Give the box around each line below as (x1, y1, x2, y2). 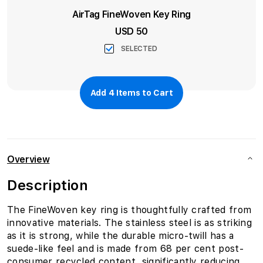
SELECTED (121, 45, 157, 53)
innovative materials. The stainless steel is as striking (7, 217, 252, 228)
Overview (7, 154, 50, 165)
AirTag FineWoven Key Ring (72, 9, 191, 20)
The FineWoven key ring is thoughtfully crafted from (7, 204, 252, 215)
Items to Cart (114, 88, 173, 97)
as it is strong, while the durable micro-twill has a (7, 230, 234, 241)
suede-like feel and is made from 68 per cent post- (7, 243, 244, 254)
